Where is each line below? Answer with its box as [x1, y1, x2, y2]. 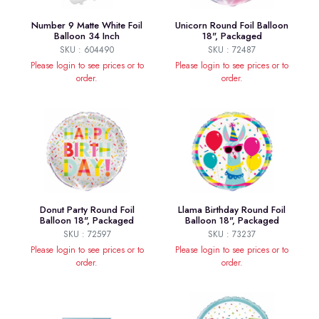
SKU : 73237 [208, 228, 256, 241]
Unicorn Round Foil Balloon [175, 19, 288, 33]
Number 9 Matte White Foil [31, 19, 143, 33]
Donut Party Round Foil [39, 203, 135, 217]
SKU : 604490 [60, 43, 115, 57]
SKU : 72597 [63, 228, 111, 241]
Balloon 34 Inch [54, 29, 120, 43]
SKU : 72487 [208, 43, 256, 57]
